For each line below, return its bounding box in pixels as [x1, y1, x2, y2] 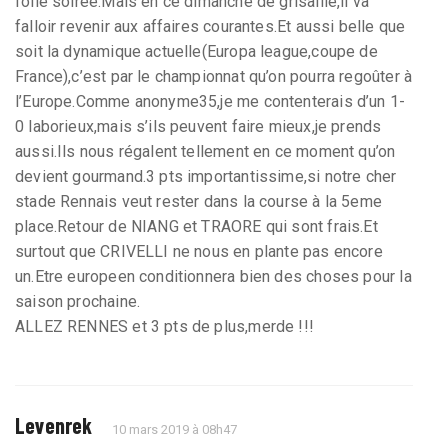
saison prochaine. [15, 291, 141, 311]
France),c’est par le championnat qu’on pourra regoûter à [15, 66, 413, 86]
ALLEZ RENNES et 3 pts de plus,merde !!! [15, 316, 315, 336]
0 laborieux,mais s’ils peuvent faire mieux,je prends [15, 116, 382, 136]
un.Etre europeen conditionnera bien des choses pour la [15, 266, 412, 286]
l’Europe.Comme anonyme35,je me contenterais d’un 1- [15, 91, 406, 111]
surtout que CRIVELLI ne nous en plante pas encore [15, 241, 383, 261]
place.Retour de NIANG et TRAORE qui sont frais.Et [15, 216, 378, 236]
